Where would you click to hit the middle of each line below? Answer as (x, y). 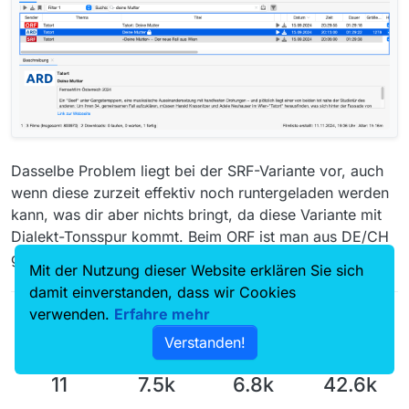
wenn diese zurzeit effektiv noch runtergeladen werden (200, 193)
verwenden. (72, 314)
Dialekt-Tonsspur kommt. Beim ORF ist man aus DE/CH (200, 237)
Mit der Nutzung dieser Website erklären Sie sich (196, 270)
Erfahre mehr (162, 314)
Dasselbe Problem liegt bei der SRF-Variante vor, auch (197, 171)
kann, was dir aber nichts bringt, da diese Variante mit (196, 215)
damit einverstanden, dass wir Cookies (163, 292)
